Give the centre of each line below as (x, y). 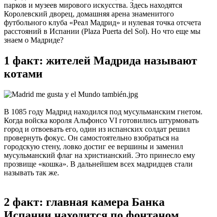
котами (23, 73)
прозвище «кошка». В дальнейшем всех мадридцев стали (98, 164)
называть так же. (31, 172)
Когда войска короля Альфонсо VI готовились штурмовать (101, 120)
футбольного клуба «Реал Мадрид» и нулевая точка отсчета (102, 22)
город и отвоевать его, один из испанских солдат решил (97, 129)
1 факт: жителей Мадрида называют (101, 60)
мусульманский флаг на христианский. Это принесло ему (100, 155)
